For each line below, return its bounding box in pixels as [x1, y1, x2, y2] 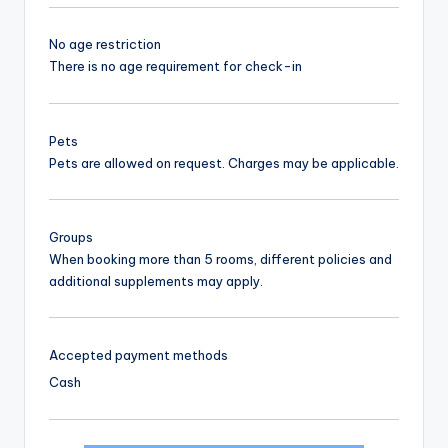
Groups [49, 228, 93, 245]
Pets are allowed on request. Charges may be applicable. [49, 154, 399, 171]
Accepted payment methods [49, 346, 228, 363]
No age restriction [49, 36, 161, 53]
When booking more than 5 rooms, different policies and [49, 250, 392, 267]
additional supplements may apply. [49, 272, 263, 289]
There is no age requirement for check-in [49, 58, 302, 75]
